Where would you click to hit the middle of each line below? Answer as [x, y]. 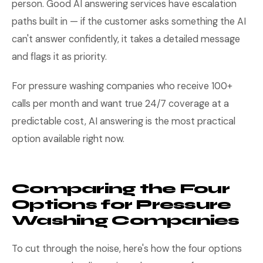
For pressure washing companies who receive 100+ [122, 86]
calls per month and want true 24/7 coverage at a [120, 104]
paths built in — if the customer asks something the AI [129, 21]
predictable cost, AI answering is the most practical [124, 121]
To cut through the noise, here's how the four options [127, 249]
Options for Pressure [122, 205]
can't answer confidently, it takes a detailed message [126, 39]
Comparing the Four [121, 189]
